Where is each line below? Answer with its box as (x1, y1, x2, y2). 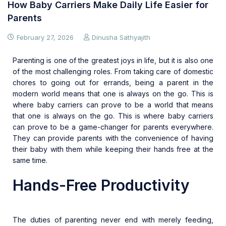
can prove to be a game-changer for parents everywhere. (13, 123, 213, 132)
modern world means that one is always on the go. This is (13, 89, 213, 98)
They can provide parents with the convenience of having (13, 134, 213, 143)
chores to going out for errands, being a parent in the (13, 78, 213, 87)
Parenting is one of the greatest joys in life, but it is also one (13, 56, 213, 65)
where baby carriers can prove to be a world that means (13, 100, 213, 109)
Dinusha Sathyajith (92, 33, 150, 42)
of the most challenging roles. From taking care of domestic (13, 67, 213, 76)
